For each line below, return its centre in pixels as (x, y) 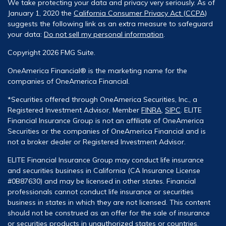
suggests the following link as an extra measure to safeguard (110, 23)
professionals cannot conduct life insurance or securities (101, 191)
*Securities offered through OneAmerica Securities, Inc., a (102, 99)
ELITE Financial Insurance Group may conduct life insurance (106, 160)
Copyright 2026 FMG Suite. (51, 52)
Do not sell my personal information (104, 34)
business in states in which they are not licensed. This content (109, 202)
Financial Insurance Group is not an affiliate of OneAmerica (106, 120)
